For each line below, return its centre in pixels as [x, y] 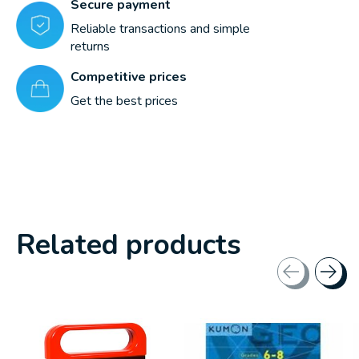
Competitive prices [129, 77]
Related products [129, 244]
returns [90, 46]
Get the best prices [124, 101]
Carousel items [58, 294]
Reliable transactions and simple [160, 28]
